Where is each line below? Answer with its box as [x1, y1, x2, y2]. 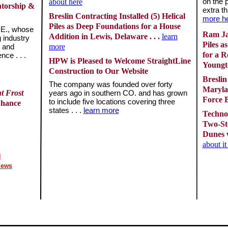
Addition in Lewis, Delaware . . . [48, 32, 162, 41]
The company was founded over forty [48, 80, 173, 89]
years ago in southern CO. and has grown [48, 89, 187, 97]
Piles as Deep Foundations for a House [48, 22, 181, 31]
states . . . [48, 106, 83, 115]
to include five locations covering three [48, 98, 175, 106]
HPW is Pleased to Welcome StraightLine [48, 56, 191, 65]
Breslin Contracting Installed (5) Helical [48, 12, 185, 20]
